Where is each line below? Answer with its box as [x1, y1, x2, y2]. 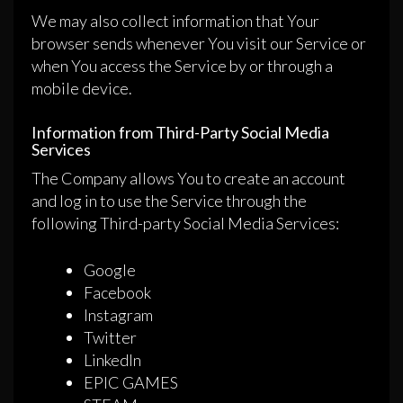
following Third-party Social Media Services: [31, 213, 339, 234]
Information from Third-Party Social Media [31, 122, 329, 143]
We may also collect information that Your [31, 11, 319, 31]
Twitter [84, 327, 137, 348]
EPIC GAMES [84, 372, 178, 393]
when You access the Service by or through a [31, 56, 333, 76]
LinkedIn [84, 350, 141, 371]
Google [84, 260, 136, 281]
